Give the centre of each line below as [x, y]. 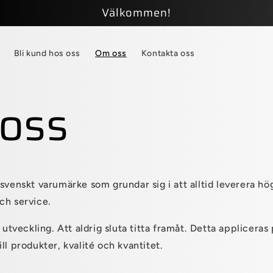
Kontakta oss [168, 53]
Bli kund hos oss [47, 53]
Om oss [111, 53]
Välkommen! [136, 12]
